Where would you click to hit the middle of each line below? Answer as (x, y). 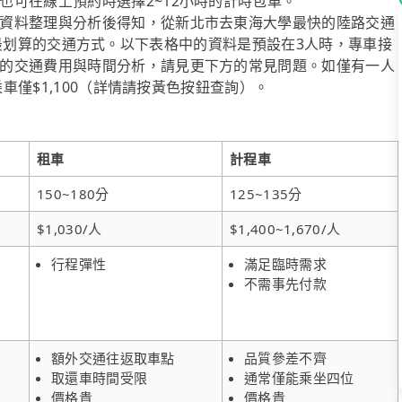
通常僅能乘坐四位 (299, 377)
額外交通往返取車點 (113, 358)
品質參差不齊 (285, 358)
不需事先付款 (285, 283)
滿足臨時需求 (285, 263)
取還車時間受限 (100, 377)
